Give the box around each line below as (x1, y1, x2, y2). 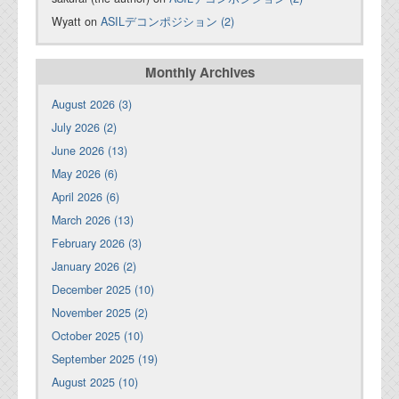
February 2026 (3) (52, 235, 142, 252)
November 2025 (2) (52, 305, 148, 322)
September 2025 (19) (52, 351, 158, 368)
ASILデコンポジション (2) (101, 13, 234, 30)
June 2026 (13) (52, 142, 127, 159)
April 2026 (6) (52, 189, 119, 206)
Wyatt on (52, 13, 101, 30)
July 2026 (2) (52, 119, 117, 136)
